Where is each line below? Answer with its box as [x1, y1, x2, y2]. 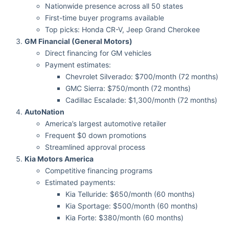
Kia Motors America [25, 154, 94, 164]
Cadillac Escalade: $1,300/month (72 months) [65, 96, 217, 105]
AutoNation [25, 107, 64, 117]
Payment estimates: [45, 60, 111, 70]
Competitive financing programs [45, 166, 152, 175]
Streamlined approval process [45, 143, 145, 152]
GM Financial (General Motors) [25, 37, 132, 46]
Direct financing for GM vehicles [45, 49, 151, 58]
